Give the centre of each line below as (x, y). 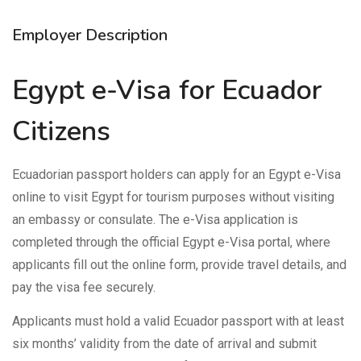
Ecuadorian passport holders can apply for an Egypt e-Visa (176, 175)
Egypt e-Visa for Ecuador (167, 91)
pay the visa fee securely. (84, 288)
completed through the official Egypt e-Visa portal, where (171, 243)
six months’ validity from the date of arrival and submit (164, 344)
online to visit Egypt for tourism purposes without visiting (173, 197)
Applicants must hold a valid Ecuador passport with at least (178, 322)
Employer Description (90, 35)
